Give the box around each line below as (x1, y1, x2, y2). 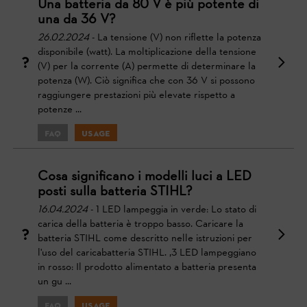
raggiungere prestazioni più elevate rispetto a (38, 88, 235, 103)
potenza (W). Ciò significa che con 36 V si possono (38, 73, 255, 88)
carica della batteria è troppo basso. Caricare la (38, 217, 243, 232)
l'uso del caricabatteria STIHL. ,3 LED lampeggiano (38, 245, 256, 260)
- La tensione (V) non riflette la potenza (89, 30, 261, 45)
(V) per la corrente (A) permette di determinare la (38, 59, 256, 74)
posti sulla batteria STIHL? (38, 182, 193, 201)
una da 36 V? (38, 10, 116, 29)
